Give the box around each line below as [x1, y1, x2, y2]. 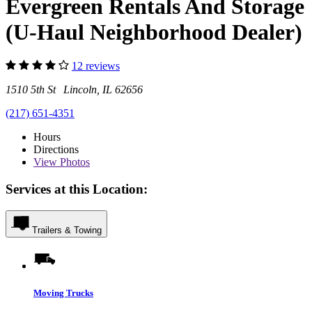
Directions [33, 143, 79, 156]
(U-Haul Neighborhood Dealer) [6, 19, 302, 45]
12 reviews [72, 60, 120, 72]
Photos [57, 156, 90, 169]
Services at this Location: [6, 181, 148, 196]
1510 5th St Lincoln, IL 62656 [6, 84, 143, 96]
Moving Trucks [33, 287, 93, 298]
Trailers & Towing [32, 224, 102, 235]
